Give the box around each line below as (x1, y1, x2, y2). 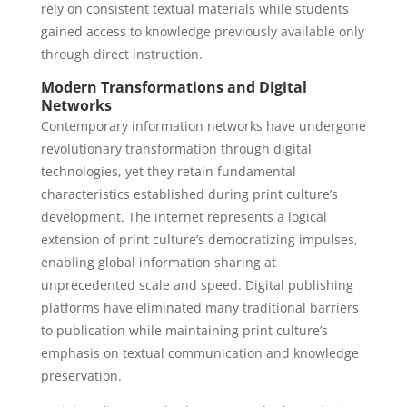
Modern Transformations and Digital (40, 77, 307, 97)
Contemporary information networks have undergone (40, 117, 366, 134)
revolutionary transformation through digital (40, 140, 312, 157)
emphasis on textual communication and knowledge (40, 344, 359, 362)
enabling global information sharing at (40, 253, 276, 271)
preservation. (40, 367, 122, 384)
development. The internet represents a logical (40, 208, 327, 225)
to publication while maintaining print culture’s (40, 322, 328, 339)
